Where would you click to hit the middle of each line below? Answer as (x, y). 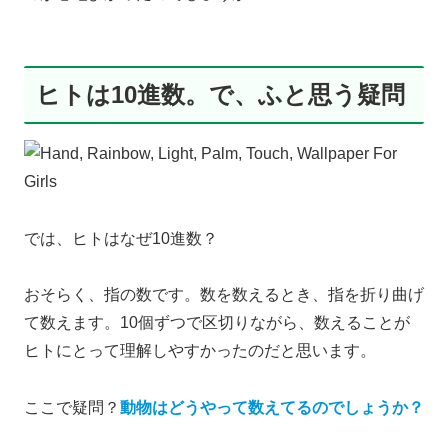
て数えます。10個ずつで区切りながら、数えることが (217, 323)
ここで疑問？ (72, 408)
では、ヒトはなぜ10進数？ (121, 238)
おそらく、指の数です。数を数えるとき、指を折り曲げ (224, 295)
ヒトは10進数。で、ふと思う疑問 (220, 94)
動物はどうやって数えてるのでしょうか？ (272, 408)
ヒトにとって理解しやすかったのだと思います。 (200, 351)
